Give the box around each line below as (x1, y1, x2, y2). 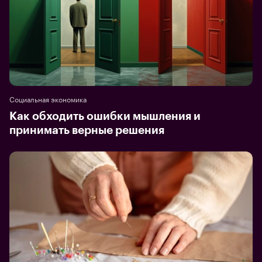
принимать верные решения (9, 124, 164, 136)
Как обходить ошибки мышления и (9, 110, 201, 122)
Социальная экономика (9, 92, 87, 104)
